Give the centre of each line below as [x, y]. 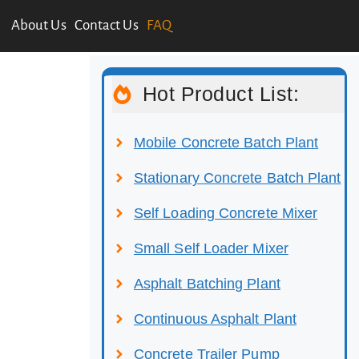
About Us [38, 26]
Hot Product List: [220, 93]
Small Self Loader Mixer [211, 248]
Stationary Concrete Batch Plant [238, 177]
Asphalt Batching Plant [207, 283]
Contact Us [106, 26]
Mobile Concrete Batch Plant [226, 142]
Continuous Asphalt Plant [215, 319]
